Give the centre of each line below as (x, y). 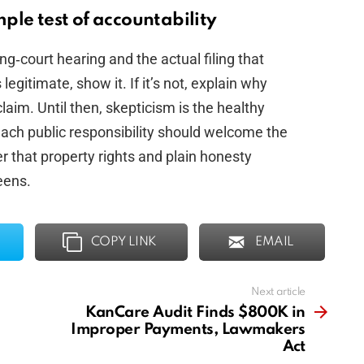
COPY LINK (124, 243)
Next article (278, 292)
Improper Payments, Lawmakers (188, 330)
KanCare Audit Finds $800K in (195, 313)
